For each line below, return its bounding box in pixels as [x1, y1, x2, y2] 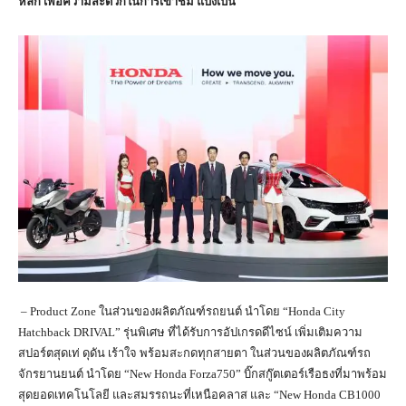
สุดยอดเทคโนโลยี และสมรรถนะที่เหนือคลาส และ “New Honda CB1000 [18, 387, 381, 401]
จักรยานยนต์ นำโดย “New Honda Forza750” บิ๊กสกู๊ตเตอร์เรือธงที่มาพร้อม [18, 366, 387, 381]
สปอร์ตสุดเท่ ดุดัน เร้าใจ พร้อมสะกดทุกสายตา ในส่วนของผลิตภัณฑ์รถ [18, 345, 371, 360]
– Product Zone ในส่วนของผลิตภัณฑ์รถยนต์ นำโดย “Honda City [18, 304, 345, 318]
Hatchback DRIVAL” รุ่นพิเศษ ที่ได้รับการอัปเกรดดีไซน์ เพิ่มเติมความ [18, 324, 362, 339]
